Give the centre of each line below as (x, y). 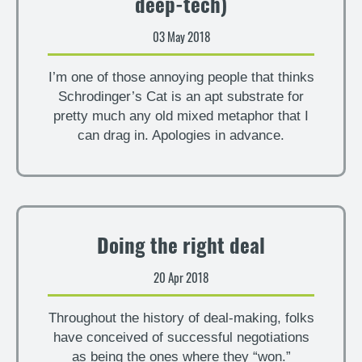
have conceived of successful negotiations (181, 337)
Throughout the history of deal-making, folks (181, 318)
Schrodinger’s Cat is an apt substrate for (181, 97)
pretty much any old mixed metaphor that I (181, 116)
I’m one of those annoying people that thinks (181, 77)
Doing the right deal (181, 248)
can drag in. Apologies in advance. (181, 135)
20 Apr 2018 (181, 277)
